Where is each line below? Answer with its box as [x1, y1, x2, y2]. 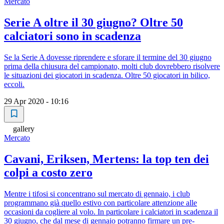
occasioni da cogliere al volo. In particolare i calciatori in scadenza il [4, 207, 218, 216]
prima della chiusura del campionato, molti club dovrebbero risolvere [4, 62, 220, 70]
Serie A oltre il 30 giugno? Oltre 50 [4, 16, 183, 29]
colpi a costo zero [4, 165, 92, 179]
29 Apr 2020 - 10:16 [4, 97, 68, 105]
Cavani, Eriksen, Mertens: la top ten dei [4, 152, 209, 165]
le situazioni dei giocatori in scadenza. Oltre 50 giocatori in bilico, [4, 71, 210, 79]
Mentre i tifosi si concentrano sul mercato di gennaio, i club [4, 189, 190, 198]
